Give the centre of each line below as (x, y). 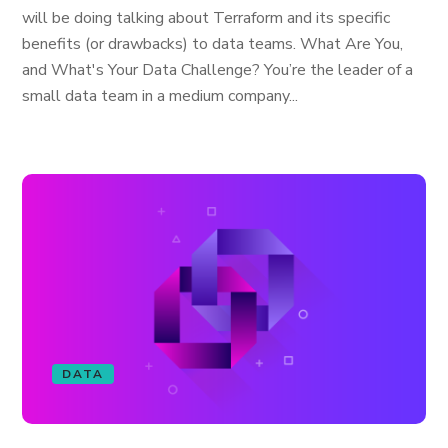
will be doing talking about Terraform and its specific (206, 18)
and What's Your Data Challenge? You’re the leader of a (218, 70)
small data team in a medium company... (160, 96)
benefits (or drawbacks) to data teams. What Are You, (213, 44)
